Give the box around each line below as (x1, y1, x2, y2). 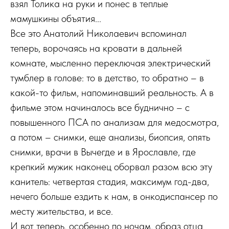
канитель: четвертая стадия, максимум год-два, (10, 175, 209, 188)
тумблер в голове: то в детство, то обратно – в (10, 72, 204, 84)
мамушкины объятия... (10, 12, 101, 25)
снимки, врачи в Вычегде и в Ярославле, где (10, 146, 196, 158)
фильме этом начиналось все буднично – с (10, 101, 190, 113)
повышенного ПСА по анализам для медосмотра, (10, 116, 219, 128)
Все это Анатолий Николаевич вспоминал (10, 27, 187, 39)
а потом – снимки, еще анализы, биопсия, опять (10, 131, 210, 143)
